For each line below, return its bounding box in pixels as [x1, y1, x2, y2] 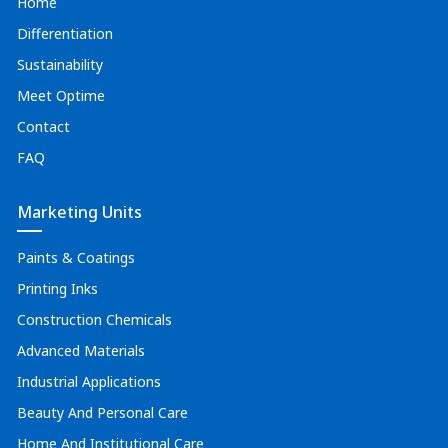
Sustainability [17, 55, 103, 74]
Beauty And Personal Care [17, 403, 188, 422]
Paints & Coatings [17, 248, 135, 267]
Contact [17, 117, 70, 136]
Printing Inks [17, 279, 98, 298]
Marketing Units [17, 201, 142, 223]
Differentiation [17, 24, 113, 43]
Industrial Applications [17, 372, 161, 391]
